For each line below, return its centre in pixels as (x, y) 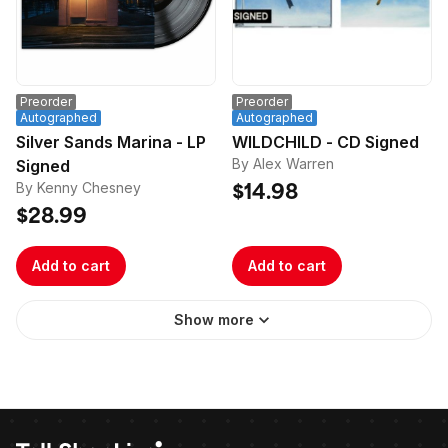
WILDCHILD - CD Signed (325, 142)
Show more (214, 319)
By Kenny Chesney (78, 187)
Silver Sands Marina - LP (111, 142)
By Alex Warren (283, 163)
